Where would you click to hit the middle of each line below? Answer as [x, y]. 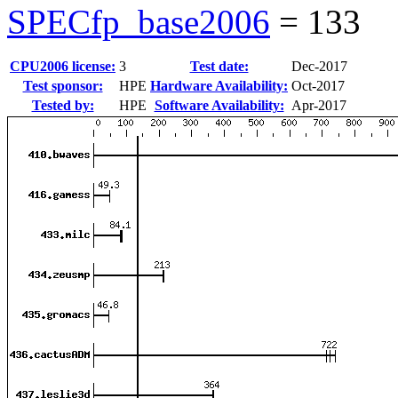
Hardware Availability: [219, 85]
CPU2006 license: [63, 66]
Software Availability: [219, 105]
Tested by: [63, 105]
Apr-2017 [319, 105]
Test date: [219, 66]
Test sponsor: [63, 85]
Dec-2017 [319, 66]
